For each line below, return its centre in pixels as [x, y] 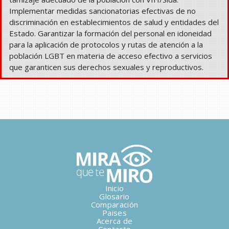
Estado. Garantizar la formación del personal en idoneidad [110, 33]
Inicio [114, 188]
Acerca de [114, 221]
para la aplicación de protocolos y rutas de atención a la [106, 45]
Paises [114, 212]
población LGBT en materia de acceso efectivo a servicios [111, 56]
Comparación [114, 204]
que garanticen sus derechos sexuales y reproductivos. [106, 67]
